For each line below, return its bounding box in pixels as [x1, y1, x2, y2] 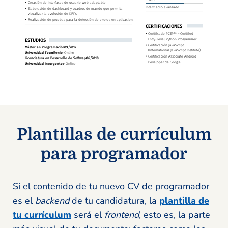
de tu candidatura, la [69, 194, 159, 207]
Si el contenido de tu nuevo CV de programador [13, 180, 209, 192]
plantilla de [159, 194, 209, 207]
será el [71, 209, 104, 221]
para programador [41, 145, 187, 163]
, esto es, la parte [139, 209, 210, 221]
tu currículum [13, 209, 71, 221]
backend [35, 194, 69, 207]
